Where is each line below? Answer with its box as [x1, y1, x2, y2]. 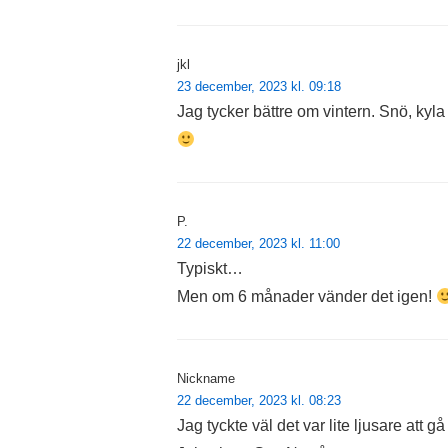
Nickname [177, 371, 235, 387]
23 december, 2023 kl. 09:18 [177, 79, 341, 95]
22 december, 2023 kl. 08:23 [177, 393, 341, 409]
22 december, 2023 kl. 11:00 [177, 236, 340, 252]
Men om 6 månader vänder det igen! [177, 288, 436, 306]
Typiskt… [177, 260, 243, 278]
